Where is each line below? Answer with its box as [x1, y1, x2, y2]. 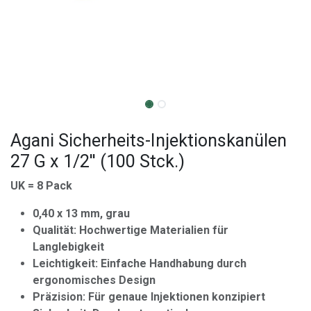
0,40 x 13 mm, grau [33, 206, 130, 220]
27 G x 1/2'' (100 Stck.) [10, 151, 185, 171]
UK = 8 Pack [10, 178, 72, 192]
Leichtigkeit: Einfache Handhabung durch [33, 256, 246, 270]
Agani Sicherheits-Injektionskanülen [10, 130, 287, 151]
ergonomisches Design [33, 273, 155, 287]
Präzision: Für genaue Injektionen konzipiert [33, 289, 265, 303]
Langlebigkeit [33, 239, 104, 253]
